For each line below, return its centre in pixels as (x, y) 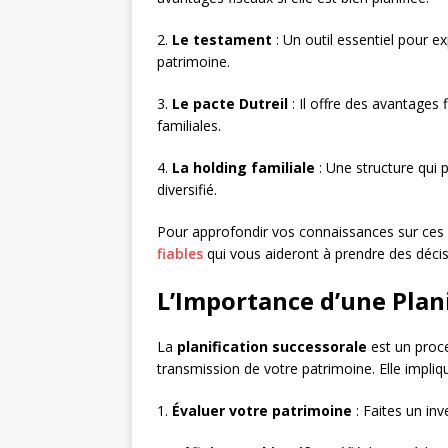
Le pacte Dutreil (230, 104)
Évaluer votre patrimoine (262, 411)
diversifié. (187, 190)
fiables (180, 254)
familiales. (189, 126)
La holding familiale (243, 168)
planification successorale (272, 347)
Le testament (222, 40)
